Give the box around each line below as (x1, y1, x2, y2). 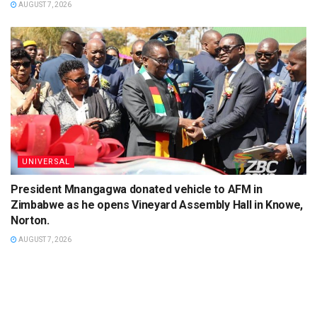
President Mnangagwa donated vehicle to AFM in (11, 182, 263, 196)
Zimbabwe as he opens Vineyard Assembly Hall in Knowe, (11, 197, 304, 212)
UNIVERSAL (22, 156, 70, 166)
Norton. (11, 213, 50, 227)
